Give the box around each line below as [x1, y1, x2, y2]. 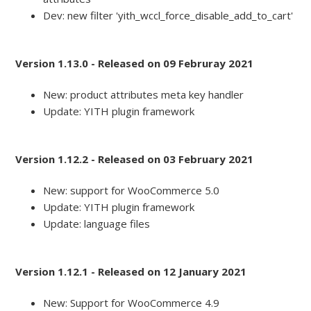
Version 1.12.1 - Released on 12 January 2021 [15, 264, 247, 279]
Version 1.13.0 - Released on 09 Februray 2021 [15, 56, 254, 71]
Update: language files [43, 217, 151, 231]
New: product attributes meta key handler [43, 87, 244, 102]
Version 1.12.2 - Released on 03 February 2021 [15, 152, 254, 167]
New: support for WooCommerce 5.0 [43, 183, 220, 198]
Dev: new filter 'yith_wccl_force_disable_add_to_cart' [43, 8, 294, 23]
